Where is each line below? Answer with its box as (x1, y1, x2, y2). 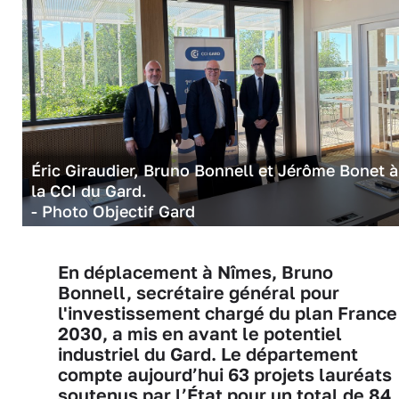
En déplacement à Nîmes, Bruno (58, 261, 333, 282)
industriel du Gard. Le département (58, 343, 358, 364)
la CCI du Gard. (31, 180, 151, 200)
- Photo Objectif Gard (31, 200, 195, 221)
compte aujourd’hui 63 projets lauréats (58, 363, 392, 385)
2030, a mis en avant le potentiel (58, 322, 342, 344)
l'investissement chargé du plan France (58, 302, 397, 323)
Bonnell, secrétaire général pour (58, 281, 339, 303)
